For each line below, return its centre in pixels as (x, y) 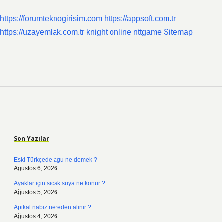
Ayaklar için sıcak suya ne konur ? (59, 183)
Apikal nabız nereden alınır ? (53, 207)
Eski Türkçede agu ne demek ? (55, 160)
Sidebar (40, 119)
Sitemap (178, 32)
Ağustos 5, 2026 (36, 192)
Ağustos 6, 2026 (36, 168)
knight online (109, 32)
